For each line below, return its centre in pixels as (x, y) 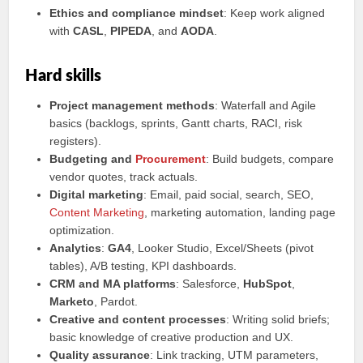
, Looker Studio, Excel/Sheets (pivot (223, 248)
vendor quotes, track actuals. (124, 177)
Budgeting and (93, 159)
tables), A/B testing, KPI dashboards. (143, 266)
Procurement (171, 159)
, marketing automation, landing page (240, 212)
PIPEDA (131, 31)
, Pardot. (116, 301)
